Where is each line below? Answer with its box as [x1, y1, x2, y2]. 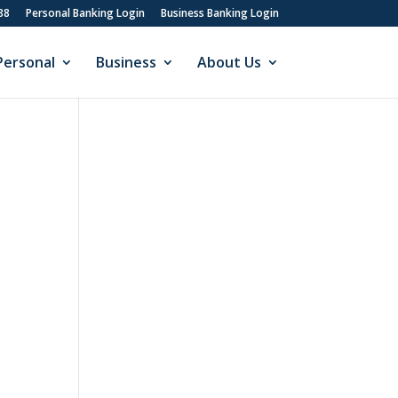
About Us [196, 52, 261, 72]
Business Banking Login [160, 5, 279, 20]
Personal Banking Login [25, 5, 145, 20]
